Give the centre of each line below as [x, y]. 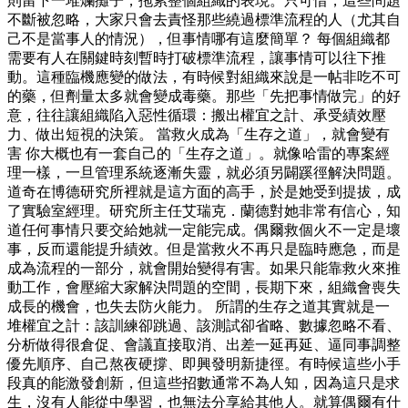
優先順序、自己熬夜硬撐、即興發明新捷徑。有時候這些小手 [204, 364]
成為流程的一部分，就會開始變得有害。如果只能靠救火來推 [204, 269]
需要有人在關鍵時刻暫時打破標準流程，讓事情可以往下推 [197, 58]
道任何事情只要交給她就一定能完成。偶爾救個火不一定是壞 [204, 230]
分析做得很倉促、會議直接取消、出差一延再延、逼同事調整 [204, 345]
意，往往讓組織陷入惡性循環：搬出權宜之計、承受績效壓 [197, 116]
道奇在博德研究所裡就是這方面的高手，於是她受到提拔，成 [204, 192]
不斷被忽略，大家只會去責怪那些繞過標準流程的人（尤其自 [204, 20]
